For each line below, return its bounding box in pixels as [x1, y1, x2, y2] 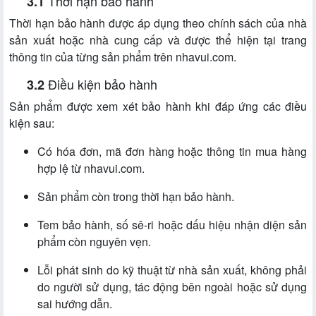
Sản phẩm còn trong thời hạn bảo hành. [37, 188, 234, 205]
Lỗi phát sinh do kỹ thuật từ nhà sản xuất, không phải [37, 262, 307, 279]
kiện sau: [9, 115, 54, 132]
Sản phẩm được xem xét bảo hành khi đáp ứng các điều [9, 98, 307, 115]
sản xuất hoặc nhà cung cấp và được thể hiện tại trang [9, 32, 307, 49]
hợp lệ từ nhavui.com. [37, 160, 145, 177]
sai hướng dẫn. [37, 296, 112, 312]
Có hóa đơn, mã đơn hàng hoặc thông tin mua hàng [37, 143, 307, 160]
